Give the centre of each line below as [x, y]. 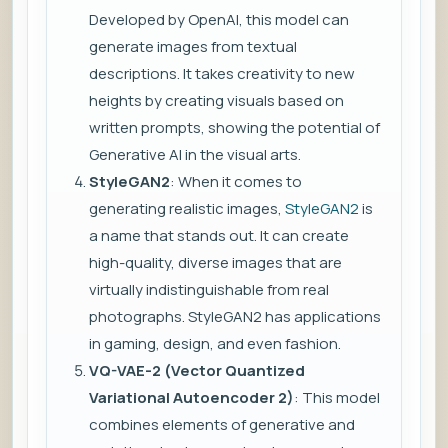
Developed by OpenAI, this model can [219, 20]
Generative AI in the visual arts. [195, 155]
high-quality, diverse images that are [215, 263]
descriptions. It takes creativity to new [222, 74]
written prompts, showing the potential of [234, 128]
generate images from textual [193, 47]
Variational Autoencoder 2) [191, 398]
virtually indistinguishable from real [209, 290]
